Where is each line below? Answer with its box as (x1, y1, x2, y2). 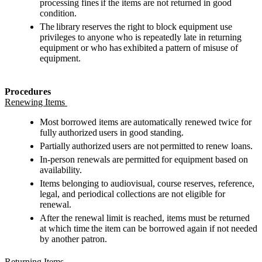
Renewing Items (5, 97, 67, 108)
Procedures (5, 87, 51, 97)
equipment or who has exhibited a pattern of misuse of (40, 43, 238, 53)
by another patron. (40, 234, 109, 244)
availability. (40, 165, 84, 175)
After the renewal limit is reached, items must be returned (40, 213, 250, 223)
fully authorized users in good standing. (40, 127, 187, 138)
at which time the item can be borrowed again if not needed (40, 223, 257, 234)
